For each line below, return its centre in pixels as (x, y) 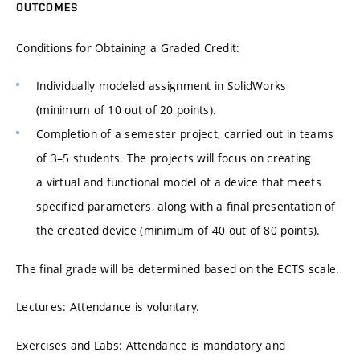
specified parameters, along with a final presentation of (186, 207)
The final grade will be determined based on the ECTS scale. (178, 268)
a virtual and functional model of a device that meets (179, 182)
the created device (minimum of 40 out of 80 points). (178, 231)
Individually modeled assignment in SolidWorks (162, 86)
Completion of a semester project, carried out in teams (185, 134)
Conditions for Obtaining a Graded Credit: (128, 47)
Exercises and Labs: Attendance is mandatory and (151, 345)
